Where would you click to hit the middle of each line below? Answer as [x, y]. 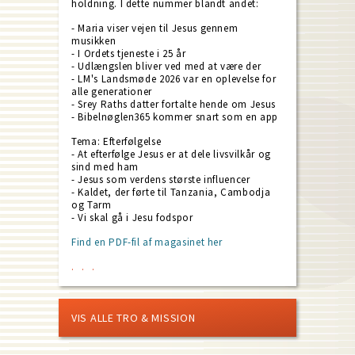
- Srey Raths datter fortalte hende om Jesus [174, 104]
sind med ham [105, 167]
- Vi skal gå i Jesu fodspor [132, 218]
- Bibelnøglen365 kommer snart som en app [175, 117]
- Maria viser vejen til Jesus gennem [155, 28]
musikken [94, 41]
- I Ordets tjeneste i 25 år [129, 53]
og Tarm [92, 205]
